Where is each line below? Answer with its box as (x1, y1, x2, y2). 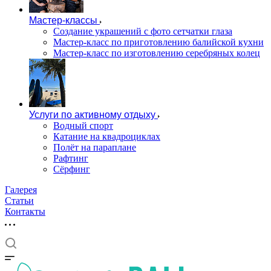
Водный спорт (53, 120, 113, 131)
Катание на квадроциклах (53, 131, 160, 142)
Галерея (5, 184, 37, 195)
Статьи (5, 195, 34, 206)
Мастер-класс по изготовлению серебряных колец (53, 48, 260, 58)
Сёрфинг (53, 164, 90, 174)
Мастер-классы (29, 15, 97, 25)
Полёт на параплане (53, 142, 136, 152)
